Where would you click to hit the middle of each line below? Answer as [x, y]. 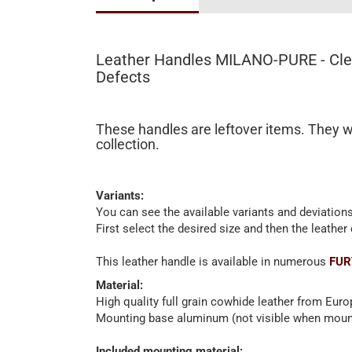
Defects [123, 77]
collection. [128, 144]
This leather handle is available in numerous [213, 262]
